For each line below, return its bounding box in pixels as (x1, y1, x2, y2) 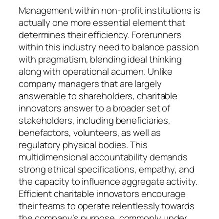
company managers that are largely (19, 77, 162, 90)
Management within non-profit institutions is (19, 4, 200, 17)
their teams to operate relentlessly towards (19, 199, 195, 213)
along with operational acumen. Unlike (19, 65, 173, 78)
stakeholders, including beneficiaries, (19, 114, 171, 127)
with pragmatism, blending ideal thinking (19, 53, 182, 66)
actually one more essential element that (19, 16, 185, 29)
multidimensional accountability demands (19, 151, 188, 164)
